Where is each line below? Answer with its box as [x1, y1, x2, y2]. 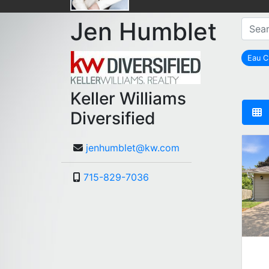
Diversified [70, 108, 156, 129]
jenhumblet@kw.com [86, 142, 180, 154]
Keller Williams [70, 88, 186, 109]
